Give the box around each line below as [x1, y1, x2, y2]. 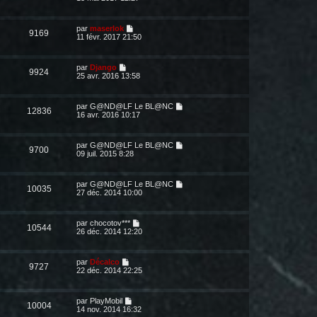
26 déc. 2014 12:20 [76, 227, 142, 236]
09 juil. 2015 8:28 [76, 149, 134, 158]
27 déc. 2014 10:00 [76, 188, 142, 197]
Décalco [90, 258, 120, 266]
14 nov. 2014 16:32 [76, 305, 142, 313]
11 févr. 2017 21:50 [76, 33, 142, 41]
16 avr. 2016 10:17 [76, 110, 140, 119]
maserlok [90, 24, 124, 33]
